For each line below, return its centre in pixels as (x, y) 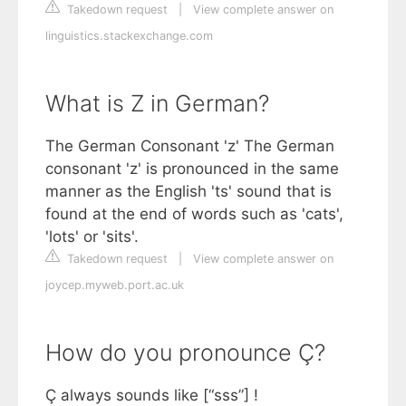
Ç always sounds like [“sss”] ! (152, 395)
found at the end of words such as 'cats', (194, 213)
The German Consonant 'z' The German (190, 145)
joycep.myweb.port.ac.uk (115, 285)
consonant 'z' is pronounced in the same (192, 168)
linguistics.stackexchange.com (129, 35)
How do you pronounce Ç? (185, 352)
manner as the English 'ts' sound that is (188, 191)
